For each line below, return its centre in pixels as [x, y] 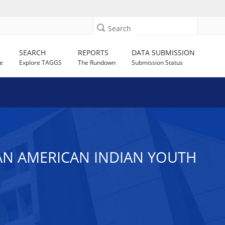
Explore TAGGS [41, 63]
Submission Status [157, 63]
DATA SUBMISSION [163, 52]
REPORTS [93, 52]
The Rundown [97, 63]
